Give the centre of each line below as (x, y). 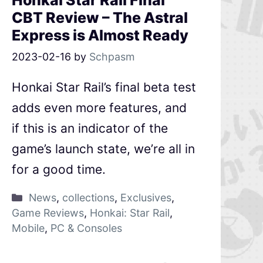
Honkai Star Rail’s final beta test (104, 87)
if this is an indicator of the (90, 129)
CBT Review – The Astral (100, 18)
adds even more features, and (99, 108)
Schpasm (112, 57)
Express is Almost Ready (100, 36)
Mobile (28, 228)
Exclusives (146, 198)
